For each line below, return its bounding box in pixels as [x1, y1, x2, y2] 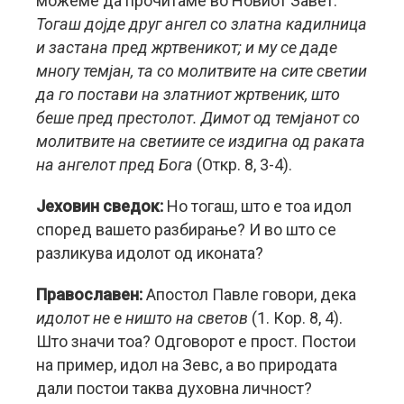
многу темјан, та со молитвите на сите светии [36, 60, 367, 80]
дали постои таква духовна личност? [36, 378, 312, 398]
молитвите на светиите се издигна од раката [36, 131, 365, 151]
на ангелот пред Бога [36, 154, 193, 174]
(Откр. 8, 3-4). [193, 154, 292, 174]
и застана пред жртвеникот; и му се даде [36, 37, 337, 57]
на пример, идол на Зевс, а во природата [36, 354, 337, 374]
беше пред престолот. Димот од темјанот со [36, 107, 360, 127]
